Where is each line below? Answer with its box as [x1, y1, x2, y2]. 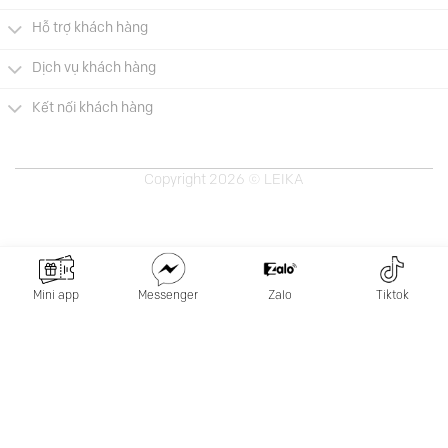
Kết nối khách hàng [32, 100, 154, 116]
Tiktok [375, 289, 409, 302]
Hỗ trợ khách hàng [32, 21, 149, 37]
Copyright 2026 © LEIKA [144, 173, 304, 189]
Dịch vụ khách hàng [32, 60, 157, 76]
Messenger [138, 289, 198, 302]
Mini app [33, 289, 79, 302]
